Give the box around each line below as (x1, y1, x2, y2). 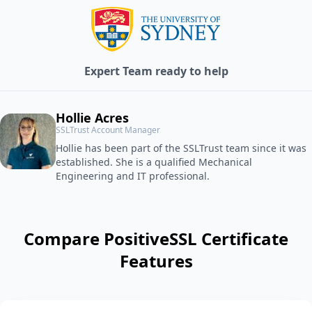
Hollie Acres (56, 109, 129, 126)
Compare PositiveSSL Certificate (24, 226, 288, 250)
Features (119, 249, 193, 272)
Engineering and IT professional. (56, 169, 210, 182)
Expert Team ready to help (84, 63, 228, 79)
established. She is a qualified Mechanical (56, 155, 252, 169)
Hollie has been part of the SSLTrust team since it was (56, 141, 306, 155)
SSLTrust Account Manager (56, 123, 160, 136)
